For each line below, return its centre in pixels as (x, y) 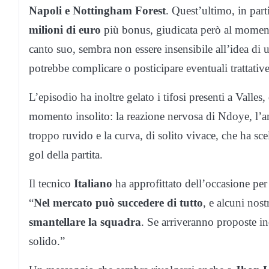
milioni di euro (65, 30)
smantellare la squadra (85, 222)
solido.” (47, 241)
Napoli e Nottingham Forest (97, 11)
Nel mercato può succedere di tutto (118, 203)
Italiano (93, 184)
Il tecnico (51, 184)
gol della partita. (66, 155)
